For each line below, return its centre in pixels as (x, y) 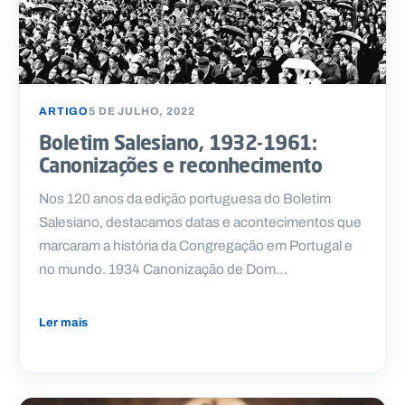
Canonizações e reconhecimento (181, 165)
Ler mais (63, 323)
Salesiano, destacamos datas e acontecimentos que (200, 222)
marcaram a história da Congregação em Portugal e (196, 246)
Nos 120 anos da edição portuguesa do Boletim (185, 199)
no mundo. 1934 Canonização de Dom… (163, 269)
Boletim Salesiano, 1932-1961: (178, 143)
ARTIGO (64, 112)
